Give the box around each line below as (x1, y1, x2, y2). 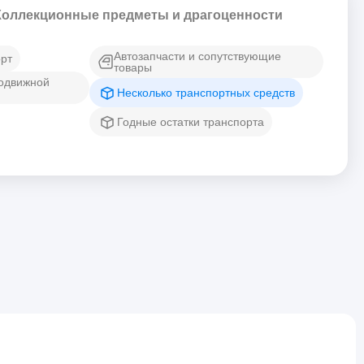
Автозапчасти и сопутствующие (113, 50, 281, 63)
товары (113, 61, 152, 74)
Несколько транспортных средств (117, 86, 296, 99)
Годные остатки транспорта (117, 115, 265, 128)
